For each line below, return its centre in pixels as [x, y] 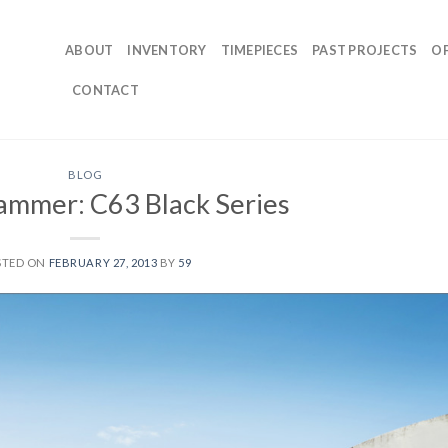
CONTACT [105, 89]
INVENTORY [167, 49]
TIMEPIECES [259, 49]
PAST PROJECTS [365, 49]
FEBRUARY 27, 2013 [103, 262]
